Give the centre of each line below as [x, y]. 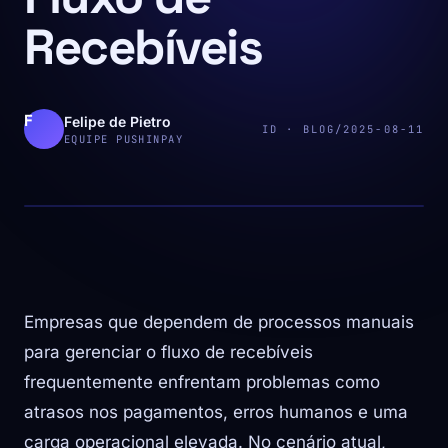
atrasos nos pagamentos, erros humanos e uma [216, 412]
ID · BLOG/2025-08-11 [343, 128]
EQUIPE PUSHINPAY [124, 139]
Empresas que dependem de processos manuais [219, 322]
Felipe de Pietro [117, 121]
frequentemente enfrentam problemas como [202, 382]
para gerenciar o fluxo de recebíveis [168, 352]
